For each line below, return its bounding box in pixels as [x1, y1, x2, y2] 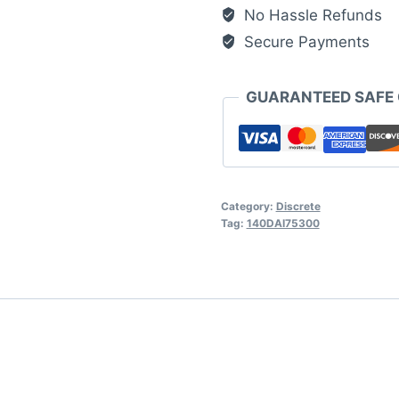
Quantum [219, 16, 286, 35]
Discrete [275, 199, 321, 214]
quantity [219, 40, 278, 59]
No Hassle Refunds [239, 6, 382, 25]
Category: [220, 199, 276, 214]
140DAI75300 [246, 216, 320, 231]
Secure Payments [239, 33, 370, 52]
